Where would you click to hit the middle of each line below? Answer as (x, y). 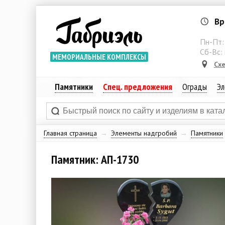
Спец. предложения (137, 87)
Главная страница (70, 133)
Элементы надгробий (144, 133)
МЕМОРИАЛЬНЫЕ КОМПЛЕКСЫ (99, 57)
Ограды (194, 87)
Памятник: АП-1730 (95, 159)
